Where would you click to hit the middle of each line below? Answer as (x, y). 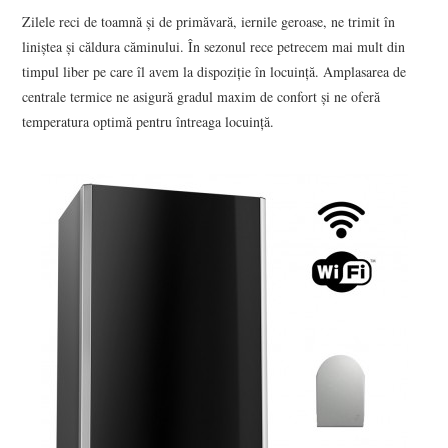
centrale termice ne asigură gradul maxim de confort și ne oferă (201, 97)
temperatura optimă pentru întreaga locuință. (148, 122)
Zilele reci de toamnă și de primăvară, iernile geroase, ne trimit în (209, 22)
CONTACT (75, 50)
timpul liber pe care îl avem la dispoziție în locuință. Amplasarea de (214, 72)
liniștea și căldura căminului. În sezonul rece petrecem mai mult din (214, 47)
